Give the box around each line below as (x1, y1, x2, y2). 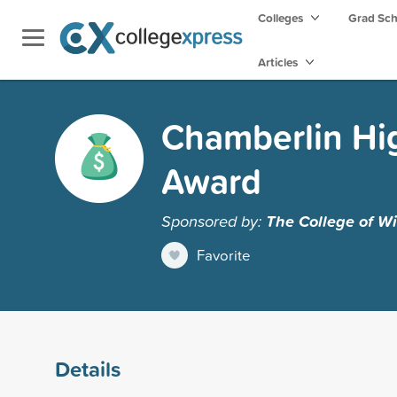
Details (55, 353, 121, 384)
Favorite (197, 244, 251, 265)
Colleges (258, 9, 303, 27)
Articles (258, 53, 300, 71)
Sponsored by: (161, 208, 266, 232)
